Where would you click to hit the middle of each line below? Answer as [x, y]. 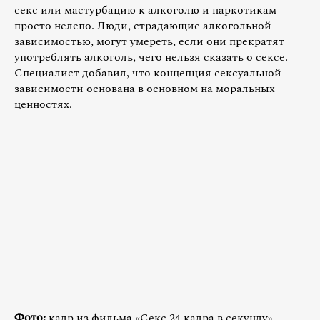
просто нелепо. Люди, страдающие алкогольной [143, 25]
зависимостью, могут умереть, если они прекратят [149, 41]
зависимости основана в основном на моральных [145, 88]
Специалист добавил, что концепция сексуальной [148, 72]
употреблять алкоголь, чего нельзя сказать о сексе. [151, 57]
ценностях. [43, 104]
